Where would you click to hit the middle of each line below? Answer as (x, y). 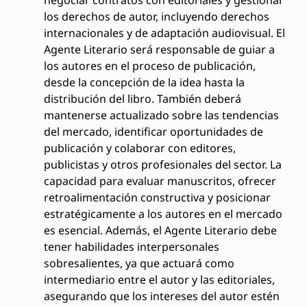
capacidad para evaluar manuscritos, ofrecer (160, 181)
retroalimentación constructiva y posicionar (157, 197)
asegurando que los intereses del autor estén (161, 296)
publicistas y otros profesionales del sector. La (162, 164)
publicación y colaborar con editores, (139, 148)
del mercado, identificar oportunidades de (153, 131)
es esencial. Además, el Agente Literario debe (160, 230)
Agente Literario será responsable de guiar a (159, 49)
